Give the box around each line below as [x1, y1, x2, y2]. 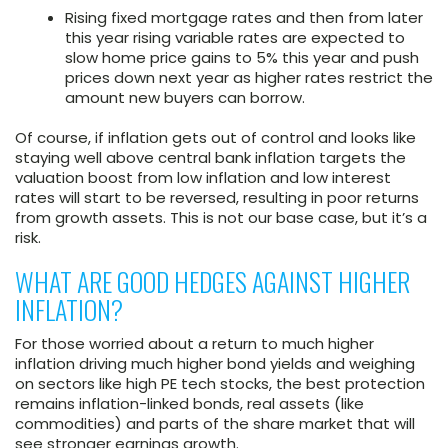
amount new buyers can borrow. [65, 87, 305, 109]
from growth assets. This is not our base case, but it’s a [15, 207, 427, 229]
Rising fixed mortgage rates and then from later [65, 7, 423, 29]
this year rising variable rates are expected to [65, 27, 405, 49]
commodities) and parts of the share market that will [15, 413, 415, 435]
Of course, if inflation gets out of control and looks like [15, 127, 416, 149]
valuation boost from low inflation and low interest [15, 167, 391, 189]
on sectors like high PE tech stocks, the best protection [15, 373, 425, 395]
